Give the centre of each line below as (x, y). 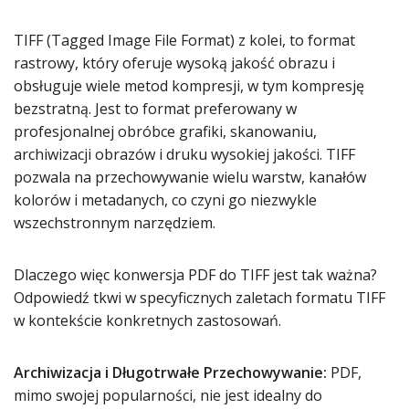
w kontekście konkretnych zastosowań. (147, 320)
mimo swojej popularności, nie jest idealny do (168, 395)
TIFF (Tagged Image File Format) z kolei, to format (184, 40)
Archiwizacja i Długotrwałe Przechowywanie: (170, 372)
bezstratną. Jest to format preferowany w (155, 109)
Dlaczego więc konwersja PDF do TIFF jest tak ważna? (195, 275)
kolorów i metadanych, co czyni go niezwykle (165, 200)
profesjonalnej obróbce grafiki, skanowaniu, (165, 131)
